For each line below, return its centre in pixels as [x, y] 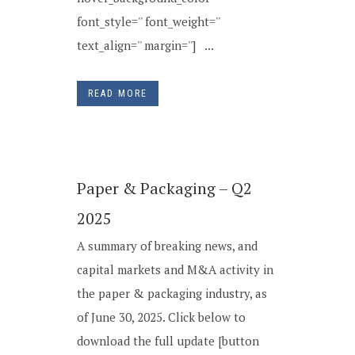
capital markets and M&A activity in [175, 269]
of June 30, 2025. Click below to [161, 317]
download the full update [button [168, 341]
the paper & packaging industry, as [172, 293]
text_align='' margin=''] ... [145, 45]
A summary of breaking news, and [167, 246]
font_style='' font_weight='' [148, 21]
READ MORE [118, 94]
